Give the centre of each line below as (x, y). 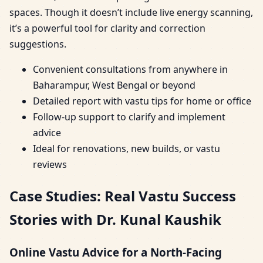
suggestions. (38, 44)
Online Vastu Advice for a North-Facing (116, 252)
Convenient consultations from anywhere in (130, 70)
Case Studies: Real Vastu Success (123, 196)
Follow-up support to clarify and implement (129, 117)
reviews (50, 165)
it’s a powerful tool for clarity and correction (107, 28)
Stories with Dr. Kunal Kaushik (115, 220)
